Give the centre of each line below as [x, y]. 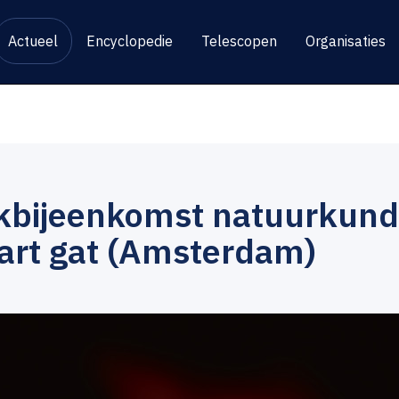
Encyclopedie [130, 41]
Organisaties [346, 41]
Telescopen [239, 41]
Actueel [33, 41]
